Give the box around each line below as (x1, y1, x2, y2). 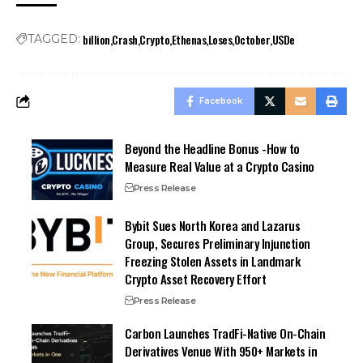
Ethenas (171, 31, 207, 49)
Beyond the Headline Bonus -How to (125, 139, 300, 158)
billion (83, 31, 110, 49)
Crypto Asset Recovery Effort (125, 270, 267, 288)
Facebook (199, 96, 242, 107)
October (233, 31, 271, 49)
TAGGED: (28, 32, 80, 47)
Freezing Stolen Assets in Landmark (125, 252, 301, 271)
